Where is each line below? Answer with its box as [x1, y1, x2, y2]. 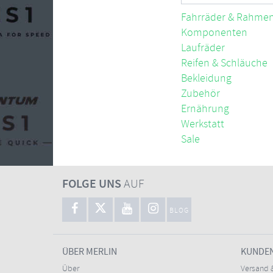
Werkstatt [181, 117, 224, 132]
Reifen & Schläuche [181, 56, 268, 71]
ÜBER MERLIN [62, 246, 117, 258]
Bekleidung [181, 71, 232, 86]
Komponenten [181, 26, 247, 40]
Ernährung [181, 102, 229, 116]
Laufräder [181, 41, 225, 55]
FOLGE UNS [62, 176, 121, 193]
